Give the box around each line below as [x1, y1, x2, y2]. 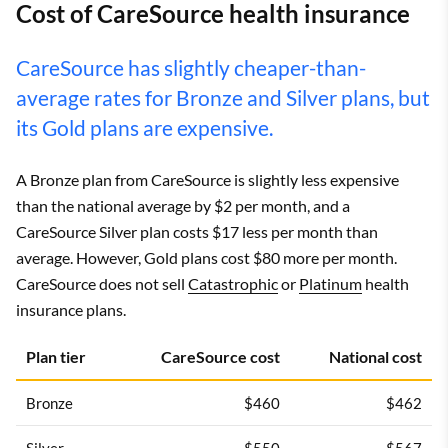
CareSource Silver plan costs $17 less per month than [16, 221, 378, 241]
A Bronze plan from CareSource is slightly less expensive [16, 169, 399, 189]
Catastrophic [188, 273, 278, 293]
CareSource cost [161, 346, 280, 366]
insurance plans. [16, 299, 126, 319]
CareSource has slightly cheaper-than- [16, 54, 366, 80]
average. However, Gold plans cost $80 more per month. [16, 247, 397, 267]
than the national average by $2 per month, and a [16, 195, 350, 215]
